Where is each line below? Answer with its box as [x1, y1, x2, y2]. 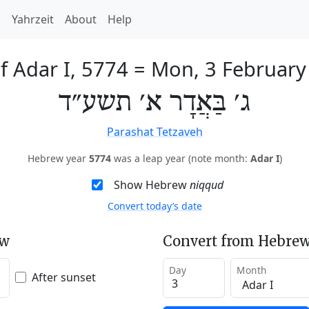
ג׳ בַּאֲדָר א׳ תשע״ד [59, 86, 250, 119]
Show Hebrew [113, 177, 190, 192]
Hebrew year [27, 152, 89, 165]
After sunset [32, 269, 96, 285]
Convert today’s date [107, 199, 202, 212]
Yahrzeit [12, 12, 54, 27]
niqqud [189, 177, 223, 192]
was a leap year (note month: [110, 152, 250, 165]
